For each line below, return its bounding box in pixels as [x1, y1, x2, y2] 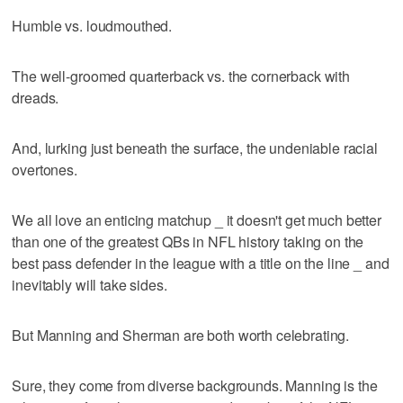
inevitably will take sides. [12, 273, 167, 295]
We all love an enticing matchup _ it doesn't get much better [12, 209, 381, 230]
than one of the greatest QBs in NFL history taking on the [12, 230, 364, 252]
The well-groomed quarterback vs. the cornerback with [12, 65, 351, 86]
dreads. [12, 86, 59, 108]
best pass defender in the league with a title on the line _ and [12, 252, 390, 273]
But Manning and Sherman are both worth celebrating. [12, 324, 350, 345]
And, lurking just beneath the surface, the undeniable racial [12, 137, 378, 158]
